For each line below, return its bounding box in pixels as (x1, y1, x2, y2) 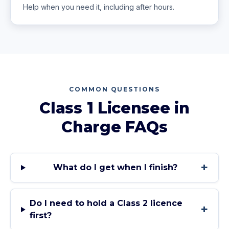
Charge (61, 118, 121, 136)
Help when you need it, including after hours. (23, 3, 174, 11)
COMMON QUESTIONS (69, 85, 160, 93)
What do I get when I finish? (53, 163, 177, 172)
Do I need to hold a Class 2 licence (29, 198, 182, 208)
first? (29, 211, 52, 220)
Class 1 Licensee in (39, 99, 190, 118)
